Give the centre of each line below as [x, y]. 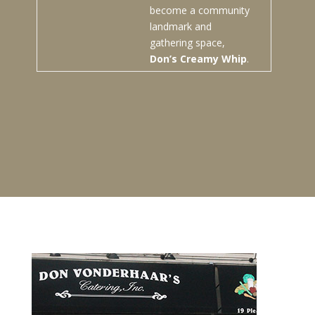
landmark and [180, 27]
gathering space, [187, 43]
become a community [199, 11]
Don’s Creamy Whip [198, 59]
